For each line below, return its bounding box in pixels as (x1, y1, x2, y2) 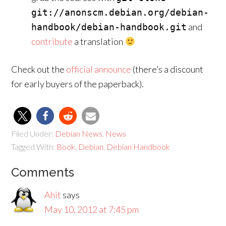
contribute (31, 36, 73, 47)
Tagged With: (11, 142, 57, 151)
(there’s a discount (131, 64, 204, 75)
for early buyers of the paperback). (11, 78, 144, 89)
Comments (11, 165, 75, 180)
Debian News (55, 129, 103, 138)
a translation (73, 36, 125, 47)
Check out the (11, 64, 67, 75)
